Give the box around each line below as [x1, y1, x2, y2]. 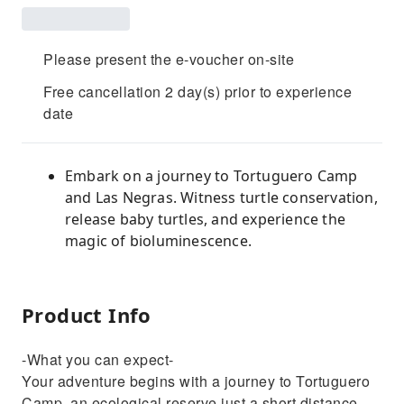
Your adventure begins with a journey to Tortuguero [22, 371, 370, 391]
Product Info [22, 301, 151, 328]
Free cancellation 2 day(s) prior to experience [43, 81, 352, 102]
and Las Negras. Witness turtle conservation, [65, 188, 378, 207]
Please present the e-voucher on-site [43, 49, 294, 69]
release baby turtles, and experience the [65, 209, 345, 229]
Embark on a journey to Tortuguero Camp [65, 166, 358, 186]
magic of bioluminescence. [65, 231, 252, 251]
